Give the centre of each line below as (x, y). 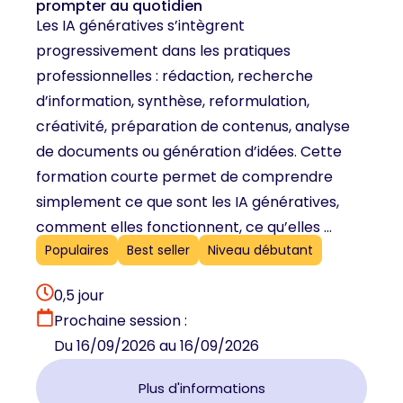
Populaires (77, 251)
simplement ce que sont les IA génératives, (188, 201)
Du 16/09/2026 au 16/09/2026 (157, 346)
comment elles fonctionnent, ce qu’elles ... (184, 227)
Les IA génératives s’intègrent (140, 25)
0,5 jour (79, 296)
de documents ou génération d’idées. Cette (189, 151)
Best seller (158, 251)
